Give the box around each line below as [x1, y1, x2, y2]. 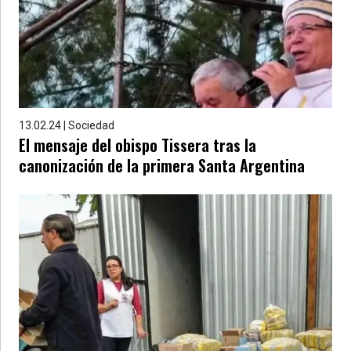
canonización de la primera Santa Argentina [19, 154, 305, 177]
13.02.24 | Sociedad [19, 119, 114, 132]
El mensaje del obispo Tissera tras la [19, 133, 256, 157]
